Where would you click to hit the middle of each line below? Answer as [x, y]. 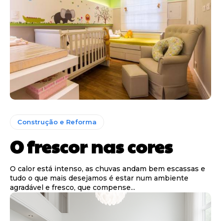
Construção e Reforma [57, 122]
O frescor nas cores [91, 146]
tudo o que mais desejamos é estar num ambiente [99, 178]
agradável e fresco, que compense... [73, 187]
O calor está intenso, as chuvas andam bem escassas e [108, 168]
